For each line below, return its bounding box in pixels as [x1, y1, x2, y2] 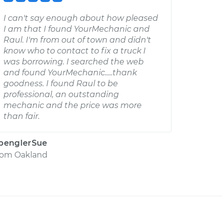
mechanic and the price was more [3, 101, 142, 110]
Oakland [14, 150, 48, 160]
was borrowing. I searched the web [3, 57, 144, 66]
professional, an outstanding [3, 90, 119, 99]
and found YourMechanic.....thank [3, 68, 137, 77]
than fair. [3, 111, 40, 121]
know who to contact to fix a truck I [3, 46, 146, 55]
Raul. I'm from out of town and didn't [3, 35, 151, 45]
